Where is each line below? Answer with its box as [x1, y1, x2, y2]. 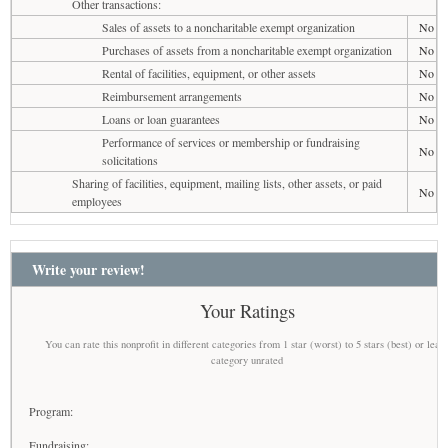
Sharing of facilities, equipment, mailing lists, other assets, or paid [72, 174, 382, 191]
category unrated [211, 352, 283, 367]
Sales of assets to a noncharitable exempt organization [102, 18, 355, 35]
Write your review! [32, 258, 145, 280]
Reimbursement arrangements [102, 87, 242, 104]
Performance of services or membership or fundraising [102, 133, 360, 150]
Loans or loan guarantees [102, 110, 220, 127]
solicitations [102, 151, 158, 168]
